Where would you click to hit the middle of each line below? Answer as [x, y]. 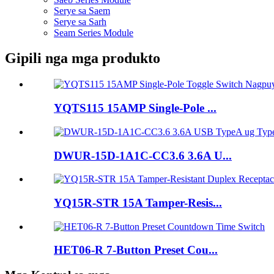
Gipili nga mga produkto [83, 58]
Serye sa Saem [82, 10]
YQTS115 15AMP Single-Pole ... [135, 108]
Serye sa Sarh [80, 21]
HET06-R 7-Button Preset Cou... [136, 250]
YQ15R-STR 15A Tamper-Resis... [138, 202]
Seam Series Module [94, 32]
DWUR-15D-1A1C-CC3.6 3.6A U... [143, 155]
